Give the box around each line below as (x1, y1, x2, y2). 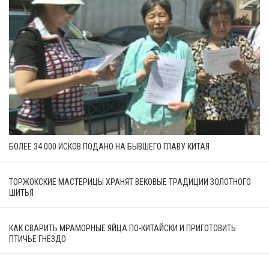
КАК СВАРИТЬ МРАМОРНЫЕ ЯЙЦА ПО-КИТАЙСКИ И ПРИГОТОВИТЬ (9, 223, 236, 233)
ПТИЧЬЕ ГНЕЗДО (9, 234, 66, 244)
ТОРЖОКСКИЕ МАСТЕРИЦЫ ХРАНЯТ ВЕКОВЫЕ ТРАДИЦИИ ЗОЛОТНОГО (9, 177, 251, 187)
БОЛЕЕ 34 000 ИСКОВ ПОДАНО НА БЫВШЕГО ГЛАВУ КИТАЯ (9, 141, 210, 151)
